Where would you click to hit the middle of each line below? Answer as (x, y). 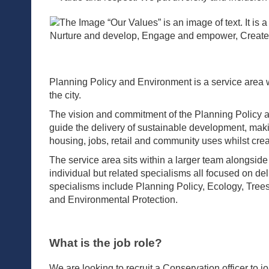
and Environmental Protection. (113, 200)
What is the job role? (106, 243)
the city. (65, 95)
